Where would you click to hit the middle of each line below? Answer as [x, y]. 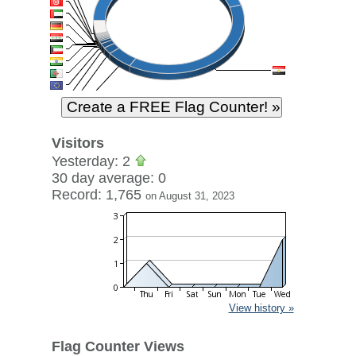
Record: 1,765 [98, 195]
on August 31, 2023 [190, 196]
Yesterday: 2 [93, 161]
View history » [261, 308]
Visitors [77, 143]
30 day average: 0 [108, 178]
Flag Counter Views [118, 346]
